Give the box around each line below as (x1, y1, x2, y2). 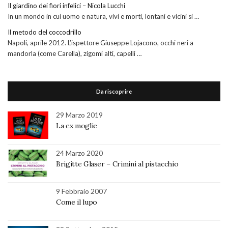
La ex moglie (56, 121, 97, 131)
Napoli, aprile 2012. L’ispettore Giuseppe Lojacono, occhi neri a (8, 39, 193, 47)
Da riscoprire (96, 88, 132, 95)
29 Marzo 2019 (56, 110, 103, 120)
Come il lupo (56, 197, 97, 207)
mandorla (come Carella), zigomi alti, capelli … (8, 49, 141, 58)
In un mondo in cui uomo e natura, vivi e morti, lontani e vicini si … (8, 12, 199, 21)
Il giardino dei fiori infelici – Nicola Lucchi (8, 2, 125, 10)
